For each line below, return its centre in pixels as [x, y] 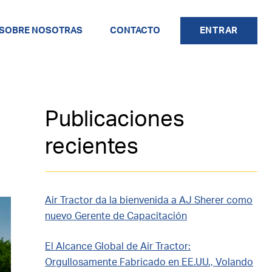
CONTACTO [135, 30]
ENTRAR [219, 30]
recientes [92, 147]
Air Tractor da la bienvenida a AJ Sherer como [149, 200]
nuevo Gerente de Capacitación [116, 216]
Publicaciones [115, 120]
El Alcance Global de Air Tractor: [118, 246]
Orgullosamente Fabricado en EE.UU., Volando [149, 262]
